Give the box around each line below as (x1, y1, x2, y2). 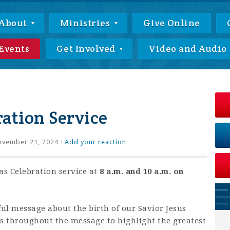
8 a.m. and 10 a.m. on (100, 167, 184, 176)
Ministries (60, 17, 112, 29)
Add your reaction (65, 138, 126, 146)
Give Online (143, 17, 200, 29)
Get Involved (56, 43, 118, 54)
